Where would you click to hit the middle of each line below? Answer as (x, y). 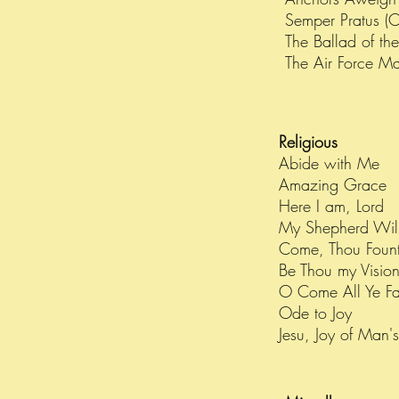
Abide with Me (329, 163)
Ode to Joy (315, 313)
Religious (313, 142)
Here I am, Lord (331, 206)
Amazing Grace (333, 184)
